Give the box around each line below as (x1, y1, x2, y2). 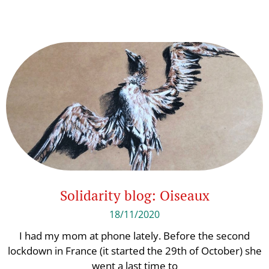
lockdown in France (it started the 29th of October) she (7, 244, 262, 258)
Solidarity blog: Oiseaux (59, 186, 210, 205)
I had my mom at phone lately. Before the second (19, 229, 250, 243)
